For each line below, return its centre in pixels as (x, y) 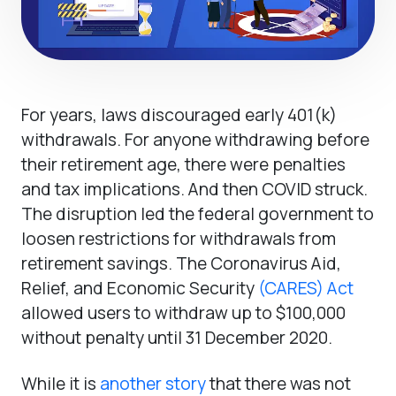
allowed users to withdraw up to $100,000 (183, 312)
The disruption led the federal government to (198, 213)
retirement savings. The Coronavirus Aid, (181, 263)
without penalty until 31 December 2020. (177, 337)
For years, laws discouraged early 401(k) (179, 114)
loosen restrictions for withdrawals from (179, 238)
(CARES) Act (306, 288)
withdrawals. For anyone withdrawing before (195, 139)
